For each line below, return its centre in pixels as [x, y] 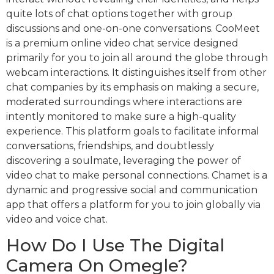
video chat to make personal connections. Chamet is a [137, 175]
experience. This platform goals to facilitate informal [133, 131]
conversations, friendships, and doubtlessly [110, 146]
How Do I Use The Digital [115, 246]
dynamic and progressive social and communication [132, 190]
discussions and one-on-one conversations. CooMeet [133, 28]
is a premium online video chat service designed [122, 43]
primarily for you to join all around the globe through [137, 57]
